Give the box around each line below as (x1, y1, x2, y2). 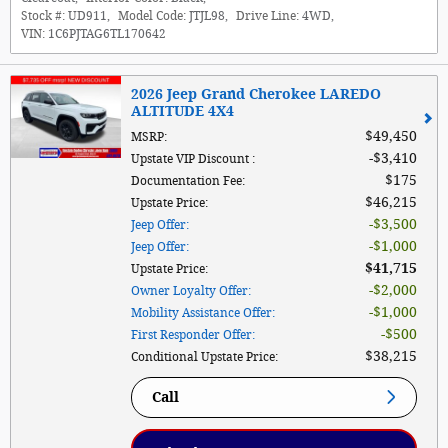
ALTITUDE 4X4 (131, 102, 234, 120)
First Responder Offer (131, 327, 252, 342)
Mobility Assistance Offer (131, 305, 272, 320)
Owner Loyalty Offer (131, 283, 248, 298)
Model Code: (118, 8, 186, 23)
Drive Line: (236, 8, 299, 23)
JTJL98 (189, 8, 225, 23)
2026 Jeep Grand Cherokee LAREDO (131, 85, 381, 103)
